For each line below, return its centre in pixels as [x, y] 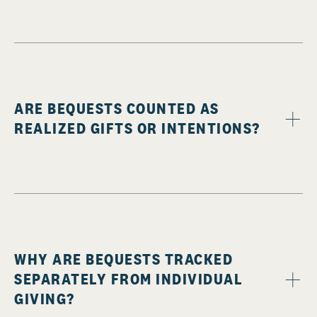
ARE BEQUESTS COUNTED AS [117, 109]
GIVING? [45, 299]
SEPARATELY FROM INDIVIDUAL [128, 279]
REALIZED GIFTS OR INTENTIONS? [137, 128]
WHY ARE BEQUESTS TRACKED [123, 259]
